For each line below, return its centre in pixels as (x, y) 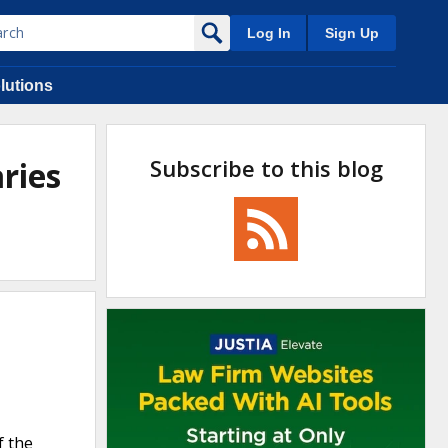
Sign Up (352, 33)
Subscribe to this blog (266, 168)
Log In (268, 33)
